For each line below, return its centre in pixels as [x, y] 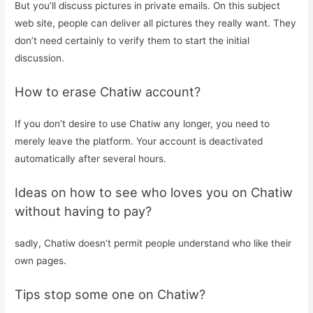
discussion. [40, 58]
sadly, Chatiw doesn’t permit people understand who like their [153, 243]
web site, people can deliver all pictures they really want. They [156, 23]
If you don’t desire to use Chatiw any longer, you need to [143, 123]
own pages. [41, 260]
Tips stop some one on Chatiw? [110, 294]
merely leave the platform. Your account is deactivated [139, 141]
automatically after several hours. [91, 158]
